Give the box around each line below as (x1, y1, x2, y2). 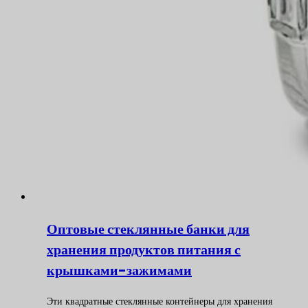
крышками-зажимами (47, 261, 192, 280)
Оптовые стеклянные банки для (47, 219, 250, 239)
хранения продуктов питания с (47, 240, 241, 259)
